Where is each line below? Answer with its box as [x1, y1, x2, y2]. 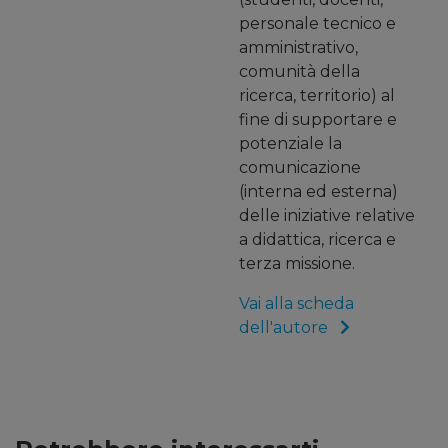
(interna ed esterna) [239, 182, 398, 202]
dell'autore [239, 318, 332, 338]
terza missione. [239, 254, 355, 274]
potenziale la [239, 134, 342, 154]
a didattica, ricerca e [239, 230, 396, 250]
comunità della [239, 62, 360, 82]
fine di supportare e [239, 110, 397, 130]
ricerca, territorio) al [239, 86, 395, 106]
